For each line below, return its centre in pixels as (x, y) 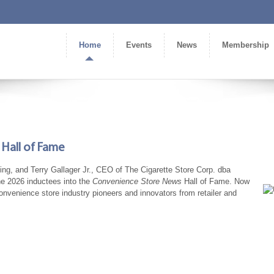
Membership (246, 45)
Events (139, 45)
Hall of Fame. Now (217, 181)
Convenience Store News (138, 181)
